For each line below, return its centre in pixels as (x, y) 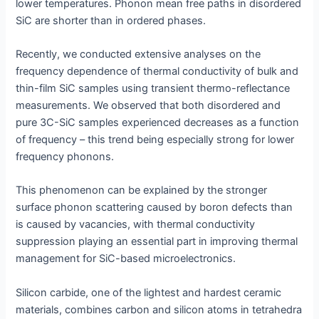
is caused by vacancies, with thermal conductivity (136, 225)
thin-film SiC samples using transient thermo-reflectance (153, 89)
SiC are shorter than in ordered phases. (111, 20)
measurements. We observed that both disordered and (148, 106)
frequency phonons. (65, 157)
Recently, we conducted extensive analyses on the (138, 54)
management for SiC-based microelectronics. (126, 259)
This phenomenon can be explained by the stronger (142, 190)
